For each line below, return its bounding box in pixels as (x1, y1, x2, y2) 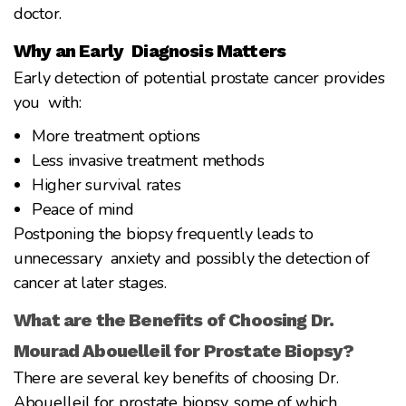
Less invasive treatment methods (32, 149, 265, 171)
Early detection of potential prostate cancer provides (14, 66, 385, 89)
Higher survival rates (32, 173, 181, 196)
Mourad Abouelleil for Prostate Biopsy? (14, 339, 354, 362)
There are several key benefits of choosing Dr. (14, 366, 339, 389)
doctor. (14, 2, 63, 24)
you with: (14, 91, 82, 113)
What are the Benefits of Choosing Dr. (14, 308, 334, 331)
